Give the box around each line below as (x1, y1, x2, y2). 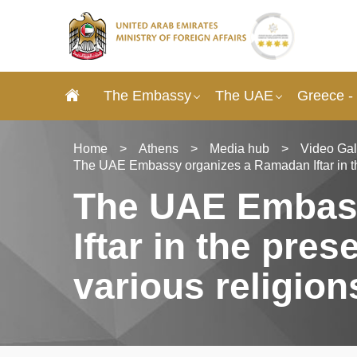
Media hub (210, 142, 269, 155)
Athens (139, 142, 178, 155)
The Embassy (104, 87, 191, 104)
